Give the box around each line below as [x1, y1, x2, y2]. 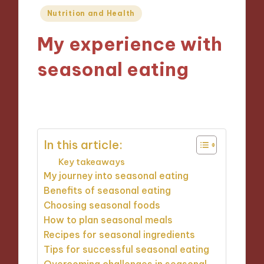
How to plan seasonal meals [44, 213, 173, 226]
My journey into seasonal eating [44, 169, 189, 181]
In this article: [44, 137, 123, 152]
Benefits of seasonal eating [44, 184, 171, 196]
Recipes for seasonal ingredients [44, 228, 196, 240]
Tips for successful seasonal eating [44, 243, 210, 255]
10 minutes [129, 93, 173, 104]
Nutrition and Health [47, 8, 135, 18]
